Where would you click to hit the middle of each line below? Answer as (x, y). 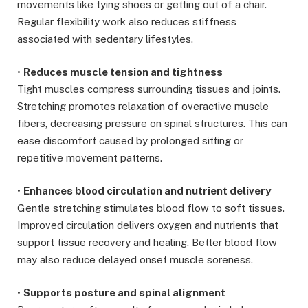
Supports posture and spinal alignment (124, 293)
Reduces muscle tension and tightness (123, 72)
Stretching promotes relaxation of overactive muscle (143, 107)
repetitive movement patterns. (90, 158)
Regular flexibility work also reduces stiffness (127, 22)
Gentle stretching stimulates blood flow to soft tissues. (151, 208)
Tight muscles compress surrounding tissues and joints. (149, 89)
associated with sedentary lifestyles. (105, 39)
